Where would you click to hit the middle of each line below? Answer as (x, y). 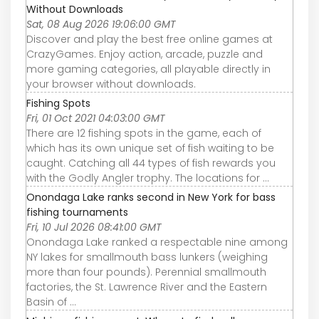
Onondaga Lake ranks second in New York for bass (151, 198)
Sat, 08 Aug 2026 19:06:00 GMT (101, 25)
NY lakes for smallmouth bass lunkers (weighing (147, 257)
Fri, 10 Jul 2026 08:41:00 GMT (94, 228)
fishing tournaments (77, 213)
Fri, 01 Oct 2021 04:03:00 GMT (96, 119)
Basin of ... (51, 302)
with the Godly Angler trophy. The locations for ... (148, 178)
